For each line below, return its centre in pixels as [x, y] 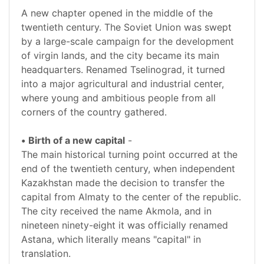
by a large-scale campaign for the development [128, 42]
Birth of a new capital [77, 141]
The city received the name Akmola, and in [116, 211]
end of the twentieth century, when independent [128, 169]
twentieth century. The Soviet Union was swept [126, 27]
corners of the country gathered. [94, 112]
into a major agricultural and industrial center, [123, 84]
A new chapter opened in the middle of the [117, 13]
